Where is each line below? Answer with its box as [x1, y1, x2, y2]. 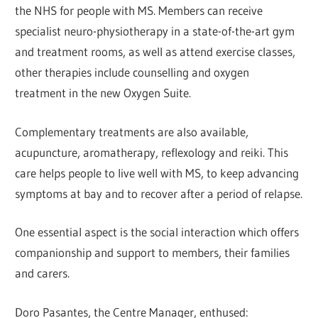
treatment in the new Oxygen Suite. [15, 85, 192, 101]
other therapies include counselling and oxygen [15, 65, 250, 80]
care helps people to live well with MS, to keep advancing [15, 165, 300, 180]
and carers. [15, 265, 70, 281]
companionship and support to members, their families [15, 245, 290, 261]
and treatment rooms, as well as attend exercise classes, [15, 44, 296, 60]
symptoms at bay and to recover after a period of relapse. [15, 185, 303, 201]
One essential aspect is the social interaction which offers [15, 224, 300, 240]
